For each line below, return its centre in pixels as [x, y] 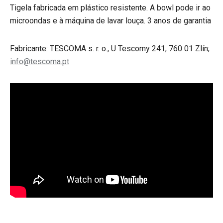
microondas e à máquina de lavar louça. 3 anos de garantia [111, 21]
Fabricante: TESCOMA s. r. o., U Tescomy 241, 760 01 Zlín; [110, 49]
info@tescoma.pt [40, 61]
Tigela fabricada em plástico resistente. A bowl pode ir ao [110, 8]
